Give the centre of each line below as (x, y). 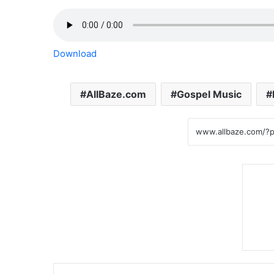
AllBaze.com (116, 94)
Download (75, 54)
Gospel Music (209, 94)
